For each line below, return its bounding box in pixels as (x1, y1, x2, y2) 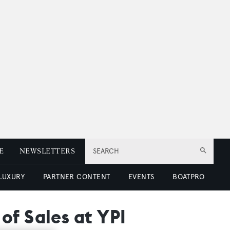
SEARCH (93, 147, 119, 156)
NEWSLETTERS (19, 147, 75, 156)
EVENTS (128, 172, 155, 181)
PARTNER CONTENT (43, 172, 110, 181)
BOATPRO (172, 172, 205, 181)
